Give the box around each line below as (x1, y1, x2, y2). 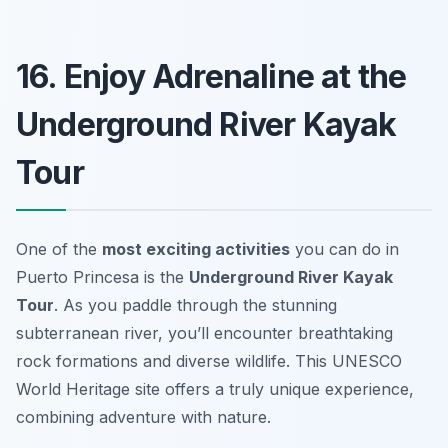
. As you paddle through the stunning (54, 294, 337, 315)
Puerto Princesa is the (16, 266, 189, 287)
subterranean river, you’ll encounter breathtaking (16, 322, 393, 343)
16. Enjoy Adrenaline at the (16, 56, 407, 96)
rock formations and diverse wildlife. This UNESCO (16, 350, 402, 371)
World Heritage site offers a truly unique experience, (16, 378, 414, 399)
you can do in (290, 238, 399, 259)
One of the (16, 238, 102, 259)
